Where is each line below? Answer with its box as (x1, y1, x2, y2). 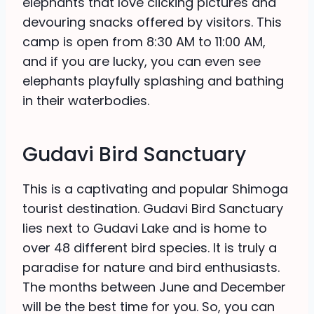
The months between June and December (22, 278, 286, 296)
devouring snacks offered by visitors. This (22, 13, 282, 32)
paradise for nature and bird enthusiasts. (22, 259, 280, 277)
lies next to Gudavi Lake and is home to (22, 219, 267, 238)
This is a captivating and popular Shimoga (22, 180, 288, 198)
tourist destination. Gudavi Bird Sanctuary (22, 200, 283, 218)
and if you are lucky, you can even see (22, 53, 261, 71)
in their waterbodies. (22, 92, 149, 110)
